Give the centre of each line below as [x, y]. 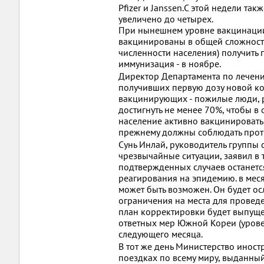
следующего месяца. [161, 234]
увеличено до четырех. [166, 19]
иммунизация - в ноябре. [170, 64]
